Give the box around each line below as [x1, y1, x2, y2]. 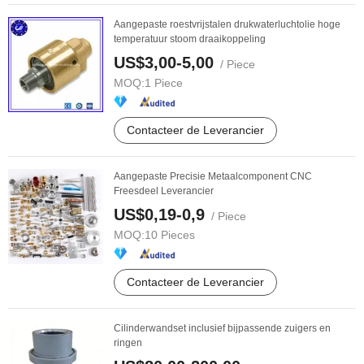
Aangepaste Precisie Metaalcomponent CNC [114, 171, 312, 182]
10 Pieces [145, 228, 195, 241]
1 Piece [145, 76, 183, 89]
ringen [114, 337, 142, 349]
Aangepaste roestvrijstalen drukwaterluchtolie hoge [114, 19, 340, 30]
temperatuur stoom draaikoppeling [114, 33, 266, 45]
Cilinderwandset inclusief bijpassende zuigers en [114, 323, 331, 334]
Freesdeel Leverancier [114, 185, 214, 197]
